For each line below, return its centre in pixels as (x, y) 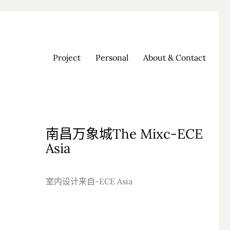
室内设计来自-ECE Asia (89, 181)
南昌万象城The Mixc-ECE (124, 134)
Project (67, 57)
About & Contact (175, 57)
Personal (112, 57)
